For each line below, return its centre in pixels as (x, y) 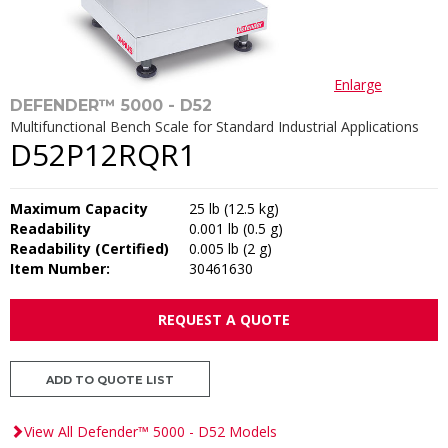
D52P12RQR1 (103, 154)
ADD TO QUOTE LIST (110, 380)
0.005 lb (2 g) (230, 248)
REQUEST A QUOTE (224, 319)
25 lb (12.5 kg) (234, 208)
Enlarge (358, 84)
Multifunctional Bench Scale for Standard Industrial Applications (214, 126)
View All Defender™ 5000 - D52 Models (150, 431)
